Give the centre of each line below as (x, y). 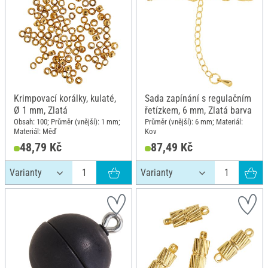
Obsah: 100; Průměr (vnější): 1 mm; (67, 122)
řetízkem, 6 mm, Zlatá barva (198, 110)
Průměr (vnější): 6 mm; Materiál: (194, 122)
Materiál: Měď (35, 132)
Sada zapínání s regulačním (198, 98)
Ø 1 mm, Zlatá (41, 110)
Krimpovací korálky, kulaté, (65, 98)
